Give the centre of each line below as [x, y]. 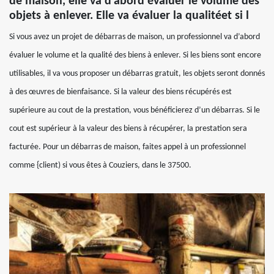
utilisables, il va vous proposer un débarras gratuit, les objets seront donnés [137, 74]
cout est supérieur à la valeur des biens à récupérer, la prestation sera [128, 129]
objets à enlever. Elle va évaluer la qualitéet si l [129, 16]
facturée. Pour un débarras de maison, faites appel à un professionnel [128, 147]
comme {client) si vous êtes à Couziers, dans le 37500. [100, 166]
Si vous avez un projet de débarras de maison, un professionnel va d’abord [135, 37]
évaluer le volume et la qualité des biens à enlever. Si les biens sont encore [135, 56]
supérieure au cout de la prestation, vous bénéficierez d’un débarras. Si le [135, 111]
